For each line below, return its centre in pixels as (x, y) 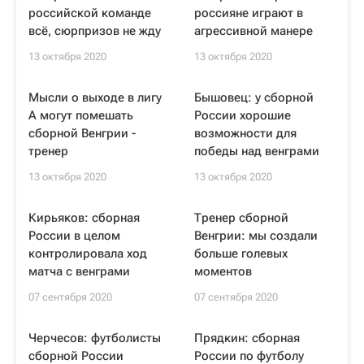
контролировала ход (88, 253)
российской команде (90, 13)
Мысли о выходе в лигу (95, 97)
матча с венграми (79, 271)
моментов (223, 271)
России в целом (74, 236)
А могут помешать (81, 115)
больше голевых (241, 253)
